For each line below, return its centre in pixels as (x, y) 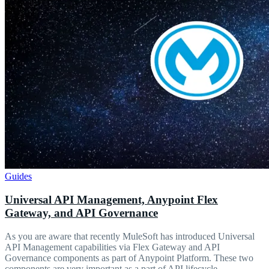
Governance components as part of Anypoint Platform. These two (129, 258)
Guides (18, 177)
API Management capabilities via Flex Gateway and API (112, 247)
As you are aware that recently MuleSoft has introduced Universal (130, 236)
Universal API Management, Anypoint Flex (111, 199)
